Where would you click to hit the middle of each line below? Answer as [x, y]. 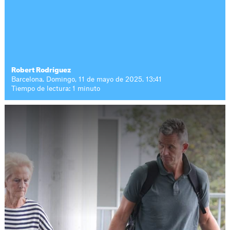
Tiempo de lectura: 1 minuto [56, 89]
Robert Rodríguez [41, 70]
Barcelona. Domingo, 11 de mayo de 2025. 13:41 [87, 79]
